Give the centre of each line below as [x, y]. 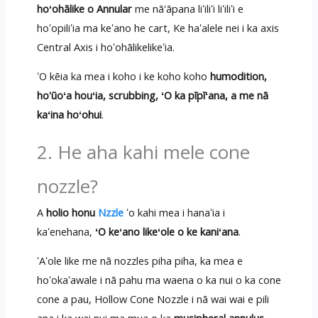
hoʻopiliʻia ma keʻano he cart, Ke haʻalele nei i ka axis [158, 27]
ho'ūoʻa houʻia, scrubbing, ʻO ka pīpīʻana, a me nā [152, 95]
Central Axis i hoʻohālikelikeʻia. [105, 46]
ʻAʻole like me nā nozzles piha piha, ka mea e [139, 261]
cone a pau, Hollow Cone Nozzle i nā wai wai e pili [153, 299]
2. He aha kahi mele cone [143, 152]
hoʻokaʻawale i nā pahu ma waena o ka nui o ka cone [159, 280]
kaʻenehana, [66, 231]
